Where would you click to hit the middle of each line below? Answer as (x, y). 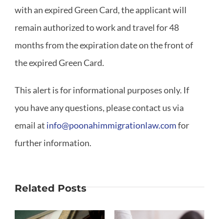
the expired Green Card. (59, 62)
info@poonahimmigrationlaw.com (111, 125)
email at (31, 125)
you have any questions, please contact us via (99, 107)
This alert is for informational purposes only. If (102, 90)
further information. (53, 142)
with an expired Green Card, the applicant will (101, 10)
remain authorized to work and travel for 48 (97, 27)
